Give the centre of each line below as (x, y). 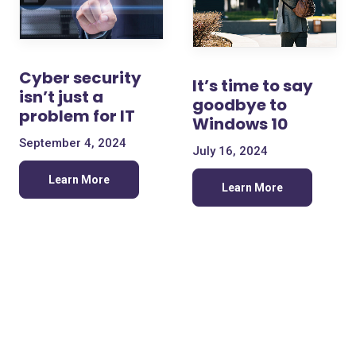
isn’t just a (61, 97)
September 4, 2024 (73, 143)
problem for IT (77, 116)
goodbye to (240, 105)
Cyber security (80, 77)
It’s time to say (253, 86)
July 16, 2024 (230, 151)
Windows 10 (240, 124)
